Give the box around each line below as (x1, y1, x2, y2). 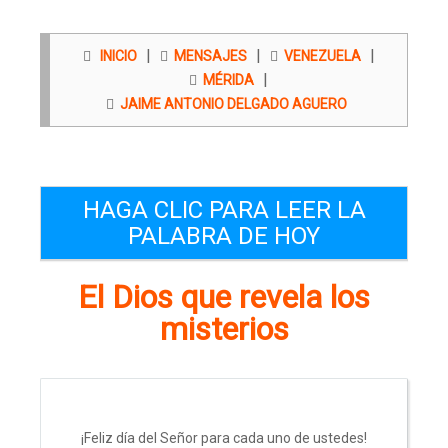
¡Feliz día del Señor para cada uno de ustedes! (81, 429, 367, 446)
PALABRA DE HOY (128, 222, 320, 250)
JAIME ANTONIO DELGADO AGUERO (113, 96, 347, 112)
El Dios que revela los (78, 278, 370, 316)
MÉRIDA (197, 72, 254, 88)
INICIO (90, 48, 137, 64)
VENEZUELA (277, 48, 361, 64)
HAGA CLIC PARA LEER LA (82, 196, 366, 224)
